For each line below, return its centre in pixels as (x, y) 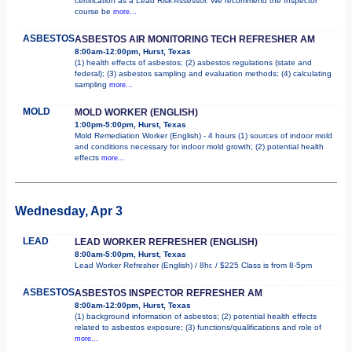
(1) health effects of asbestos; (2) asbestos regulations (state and (193, 62)
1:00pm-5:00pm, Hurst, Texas (130, 124)
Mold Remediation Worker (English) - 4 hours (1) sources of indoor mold (203, 135)
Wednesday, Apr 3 (69, 211)
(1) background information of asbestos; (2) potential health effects (196, 316)
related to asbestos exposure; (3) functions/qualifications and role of (198, 327)
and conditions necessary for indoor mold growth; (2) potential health (199, 146)
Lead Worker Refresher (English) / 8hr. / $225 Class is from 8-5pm (193, 265)
